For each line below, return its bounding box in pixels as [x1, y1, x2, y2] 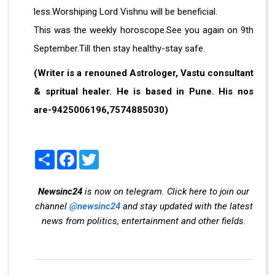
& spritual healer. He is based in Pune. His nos [34, 85, 254, 97]
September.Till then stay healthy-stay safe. [34, 42, 205, 54]
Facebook [77, 149, 117, 160]
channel [34, 200, 69, 212]
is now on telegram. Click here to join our [82, 185, 249, 197]
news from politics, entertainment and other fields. [41, 215, 246, 227]
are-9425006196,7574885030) [34, 104, 168, 115]
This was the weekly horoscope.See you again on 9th [34, 24, 254, 36]
